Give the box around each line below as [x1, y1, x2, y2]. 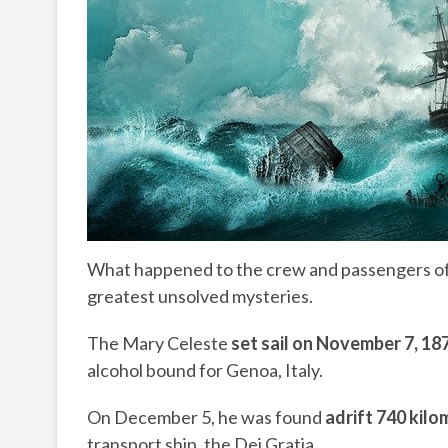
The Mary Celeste [87, 332, 231, 355]
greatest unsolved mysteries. [87, 285, 313, 308]
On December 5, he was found [87, 406, 325, 429]
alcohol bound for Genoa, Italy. [87, 359, 323, 382]
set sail [231, 332, 292, 355]
